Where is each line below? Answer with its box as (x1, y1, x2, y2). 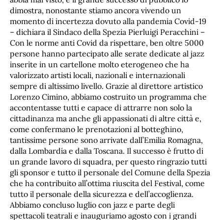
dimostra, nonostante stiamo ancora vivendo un (10, 5, 181, 15)
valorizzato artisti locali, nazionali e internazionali (10, 70, 185, 80)
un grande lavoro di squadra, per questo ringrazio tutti (10, 157, 207, 166)
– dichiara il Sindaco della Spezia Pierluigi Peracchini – (10, 27, 205, 37)
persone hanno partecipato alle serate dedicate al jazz (10, 49, 204, 58)
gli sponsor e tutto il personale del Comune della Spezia (10, 167, 210, 177)
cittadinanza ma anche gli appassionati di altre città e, (10, 113, 201, 123)
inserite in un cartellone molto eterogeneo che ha (10, 59, 189, 69)
